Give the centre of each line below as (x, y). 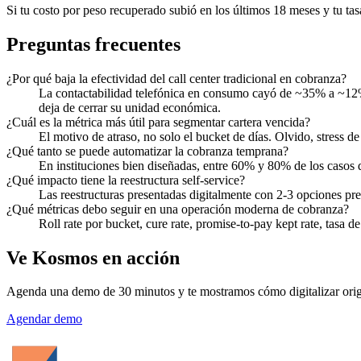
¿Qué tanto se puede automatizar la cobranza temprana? (147, 151)
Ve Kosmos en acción (93, 257)
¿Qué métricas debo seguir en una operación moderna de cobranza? (178, 209)
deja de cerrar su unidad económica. (130, 107)
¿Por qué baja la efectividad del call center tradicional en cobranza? (176, 78)
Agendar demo (44, 319)
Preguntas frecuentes (93, 44)
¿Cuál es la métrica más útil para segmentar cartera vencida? (158, 122)
